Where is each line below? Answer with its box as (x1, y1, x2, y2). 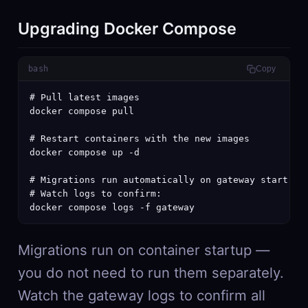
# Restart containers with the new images (29, 133, 250, 144)
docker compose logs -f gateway (29, 201, 195, 212)
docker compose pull (29, 105, 134, 116)
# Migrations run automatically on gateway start (29, 174, 288, 185)
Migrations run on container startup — (17, 241, 269, 258)
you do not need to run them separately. (17, 263, 284, 281)
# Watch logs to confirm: (29, 188, 162, 199)
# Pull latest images (29, 91, 140, 102)
